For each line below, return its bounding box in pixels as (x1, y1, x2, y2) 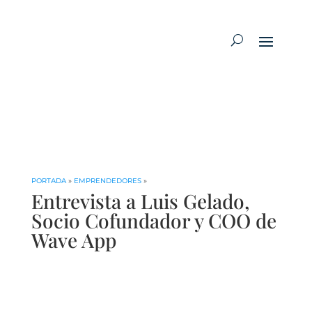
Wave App (31, 227, 116, 253)
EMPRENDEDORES (73, 176, 141, 186)
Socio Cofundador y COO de (31, 208, 276, 234)
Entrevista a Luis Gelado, (31, 188, 249, 214)
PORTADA (31, 176, 66, 186)
